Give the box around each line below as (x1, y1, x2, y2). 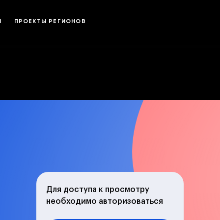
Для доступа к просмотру (46, 186, 149, 193)
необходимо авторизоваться (46, 197, 163, 205)
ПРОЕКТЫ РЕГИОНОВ (14, 17, 86, 25)
